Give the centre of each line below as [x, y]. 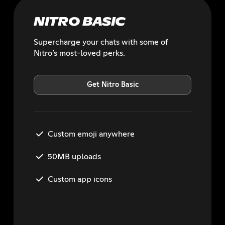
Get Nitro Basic [113, 85]
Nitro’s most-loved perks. [79, 53]
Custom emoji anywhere [91, 134]
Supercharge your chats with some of [101, 42]
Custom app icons [80, 179]
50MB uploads [74, 156]
